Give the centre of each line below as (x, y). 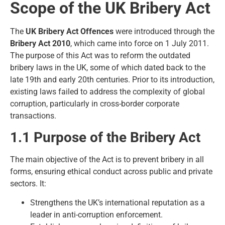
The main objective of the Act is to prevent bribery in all (107, 159)
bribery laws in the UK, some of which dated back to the (108, 67)
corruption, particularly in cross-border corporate (95, 103)
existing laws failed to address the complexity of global (107, 91)
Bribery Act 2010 (40, 43)
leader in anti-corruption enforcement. (96, 215)
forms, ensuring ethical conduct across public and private (111, 171)
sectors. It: (28, 183)
